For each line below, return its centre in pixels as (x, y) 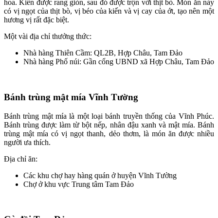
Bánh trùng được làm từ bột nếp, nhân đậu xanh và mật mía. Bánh (109, 125)
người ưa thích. (27, 142)
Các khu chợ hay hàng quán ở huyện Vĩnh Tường (100, 175)
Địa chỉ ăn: (22, 159)
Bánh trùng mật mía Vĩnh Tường (71, 97)
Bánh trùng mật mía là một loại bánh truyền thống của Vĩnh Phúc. (109, 116)
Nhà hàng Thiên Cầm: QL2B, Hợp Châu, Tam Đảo (103, 53)
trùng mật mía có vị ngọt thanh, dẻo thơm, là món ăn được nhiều (109, 133)
